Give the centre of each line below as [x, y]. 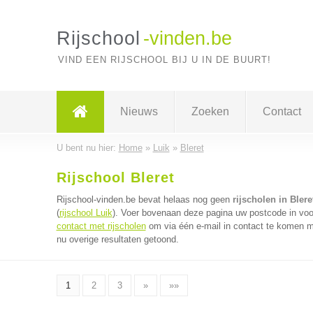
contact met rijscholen [101, 226]
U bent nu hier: [87, 148]
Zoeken [210, 111]
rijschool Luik [86, 213]
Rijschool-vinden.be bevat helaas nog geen [144, 199]
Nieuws [139, 111]
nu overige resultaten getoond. [117, 239]
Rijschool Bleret [115, 177]
